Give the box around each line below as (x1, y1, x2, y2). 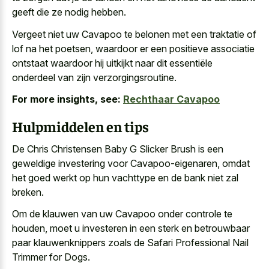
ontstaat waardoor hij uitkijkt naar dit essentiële (12, 56, 213, 69)
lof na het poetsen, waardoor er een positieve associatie (12, 42, 255, 55)
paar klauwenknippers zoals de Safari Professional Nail (12, 237, 249, 249)
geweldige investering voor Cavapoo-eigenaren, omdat (12, 157, 250, 169)
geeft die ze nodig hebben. (12, 6, 126, 19)
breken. (12, 186, 44, 198)
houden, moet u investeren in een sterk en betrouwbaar (12, 222, 250, 235)
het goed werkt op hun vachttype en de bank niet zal (12, 171, 238, 184)
